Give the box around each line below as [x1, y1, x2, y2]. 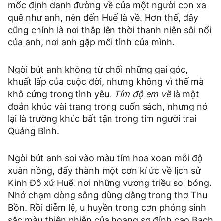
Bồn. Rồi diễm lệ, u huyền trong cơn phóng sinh [8, 202, 206, 213]
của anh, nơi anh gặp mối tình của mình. [8, 37, 177, 48]
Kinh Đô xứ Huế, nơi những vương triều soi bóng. [8, 178, 212, 188]
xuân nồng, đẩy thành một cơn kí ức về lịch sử [8, 165, 201, 176]
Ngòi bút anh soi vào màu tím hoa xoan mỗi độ [8, 153, 203, 164]
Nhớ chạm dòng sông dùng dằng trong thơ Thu [8, 190, 207, 201]
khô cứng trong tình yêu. [8, 89, 114, 100]
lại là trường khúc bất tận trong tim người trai [8, 113, 196, 124]
